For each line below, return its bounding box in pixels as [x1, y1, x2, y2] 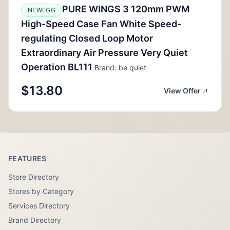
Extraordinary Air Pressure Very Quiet [21, 47, 188, 58]
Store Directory [8, 172, 59, 181]
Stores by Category [8, 187, 74, 196]
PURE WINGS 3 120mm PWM [62, 3, 189, 14]
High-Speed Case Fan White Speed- [21, 18, 181, 29]
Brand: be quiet [92, 63, 146, 72]
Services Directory [8, 201, 70, 210]
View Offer [164, 86, 201, 95]
